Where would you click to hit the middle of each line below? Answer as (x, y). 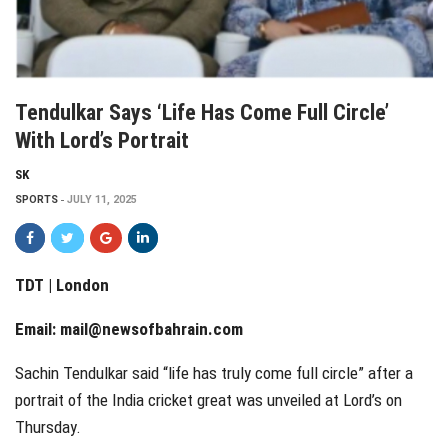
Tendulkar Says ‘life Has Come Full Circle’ (202, 112)
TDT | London (62, 284)
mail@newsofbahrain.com (151, 328)
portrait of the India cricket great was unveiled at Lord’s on (208, 399)
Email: (37, 328)
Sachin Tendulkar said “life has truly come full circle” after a (214, 372)
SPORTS (36, 199)
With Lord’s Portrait (102, 140)
